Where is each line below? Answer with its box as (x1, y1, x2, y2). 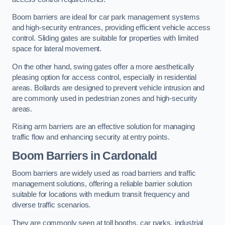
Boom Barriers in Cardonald (12, 149, 157, 162)
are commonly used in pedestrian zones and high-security (12, 94, 198, 102)
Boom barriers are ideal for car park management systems (12, 13, 200, 22)
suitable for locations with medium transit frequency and (12, 190, 189, 199)
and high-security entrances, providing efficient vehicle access (12, 24, 210, 32)
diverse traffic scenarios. (12, 201, 91, 209)
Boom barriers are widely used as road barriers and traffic (12, 169, 196, 178)
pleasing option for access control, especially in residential (12, 73, 197, 81)
